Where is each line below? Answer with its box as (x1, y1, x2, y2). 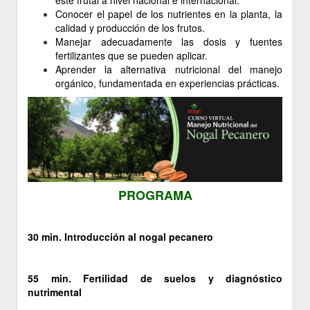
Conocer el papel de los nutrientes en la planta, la (55, 7, 282, 21)
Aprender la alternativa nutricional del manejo (55, 62, 282, 76)
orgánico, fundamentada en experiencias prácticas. (55, 76, 280, 90)
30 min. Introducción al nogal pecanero (28, 229, 213, 244)
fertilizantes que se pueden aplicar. (55, 48, 208, 62)
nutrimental (28, 284, 82, 299)
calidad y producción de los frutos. (55, 21, 205, 35)
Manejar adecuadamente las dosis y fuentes (55, 35, 282, 48)
